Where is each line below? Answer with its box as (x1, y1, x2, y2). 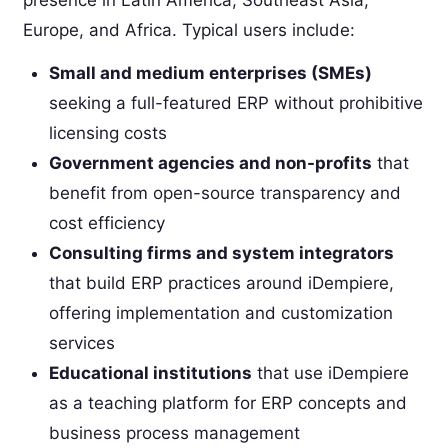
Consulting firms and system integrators (48, 242, 394, 263)
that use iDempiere (251, 362, 409, 383)
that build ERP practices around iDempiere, (48, 272, 394, 293)
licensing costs (48, 122, 167, 143)
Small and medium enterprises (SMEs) (48, 62, 372, 83)
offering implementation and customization (48, 302, 393, 323)
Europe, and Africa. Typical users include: (22, 19, 355, 40)
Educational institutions (48, 362, 252, 383)
